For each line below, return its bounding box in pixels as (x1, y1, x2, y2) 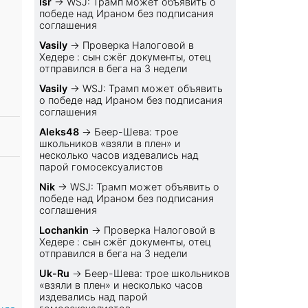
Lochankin (39, 224, 89, 236)
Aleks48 (39, 126, 80, 138)
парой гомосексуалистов (39, 161, 164, 173)
